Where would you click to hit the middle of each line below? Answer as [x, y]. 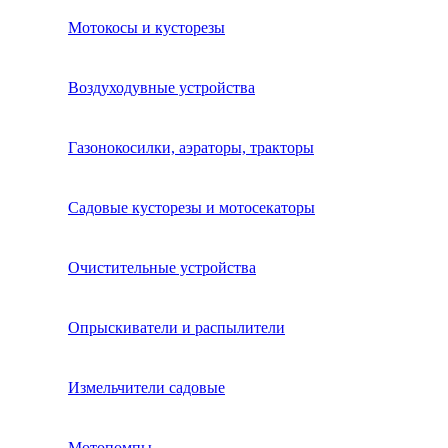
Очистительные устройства [162, 267]
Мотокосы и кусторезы [146, 27]
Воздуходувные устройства [161, 87]
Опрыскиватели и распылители [176, 327]
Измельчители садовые [146, 387]
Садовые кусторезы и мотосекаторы [191, 207]
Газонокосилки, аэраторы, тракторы [191, 147]
